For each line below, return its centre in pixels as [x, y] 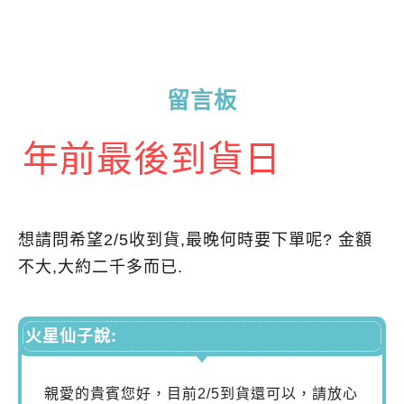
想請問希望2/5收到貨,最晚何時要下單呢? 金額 [195, 240]
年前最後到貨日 [152, 159]
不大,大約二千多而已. [101, 267]
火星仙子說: [71, 336]
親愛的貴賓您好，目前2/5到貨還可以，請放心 [201, 394]
